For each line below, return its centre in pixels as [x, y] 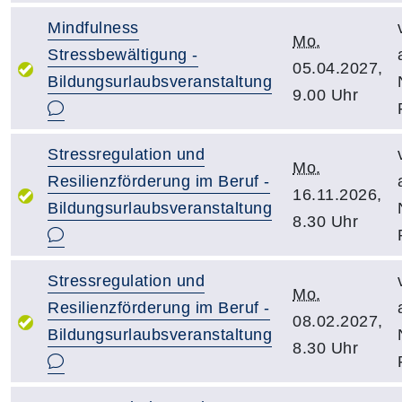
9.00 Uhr [325, 95]
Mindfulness [93, 28]
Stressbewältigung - [123, 55]
